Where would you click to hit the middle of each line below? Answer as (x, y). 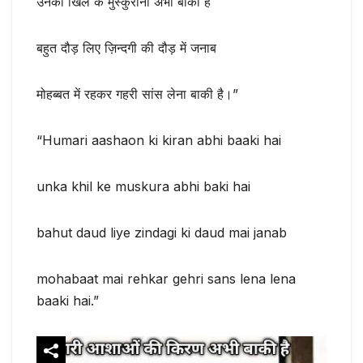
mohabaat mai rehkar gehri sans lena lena (166, 278)
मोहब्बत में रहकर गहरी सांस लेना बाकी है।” (137, 94)
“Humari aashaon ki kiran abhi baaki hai (159, 140)
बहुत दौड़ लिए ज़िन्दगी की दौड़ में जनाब (126, 47)
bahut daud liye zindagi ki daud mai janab (162, 232)
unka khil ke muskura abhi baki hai (143, 186)
